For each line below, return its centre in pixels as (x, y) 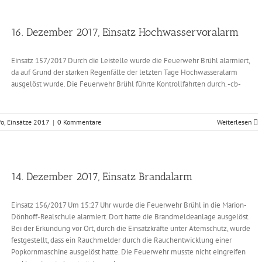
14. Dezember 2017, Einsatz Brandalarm (102, 177)
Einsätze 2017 (28, 122)
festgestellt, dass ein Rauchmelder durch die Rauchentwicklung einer (121, 240)
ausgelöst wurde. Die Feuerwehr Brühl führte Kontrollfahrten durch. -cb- (128, 84)
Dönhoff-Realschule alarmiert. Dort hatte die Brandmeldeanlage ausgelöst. (130, 217)
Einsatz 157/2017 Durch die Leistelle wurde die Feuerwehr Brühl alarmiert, (130, 61)
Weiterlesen (235, 122)
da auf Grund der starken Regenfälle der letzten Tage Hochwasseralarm (124, 72)
